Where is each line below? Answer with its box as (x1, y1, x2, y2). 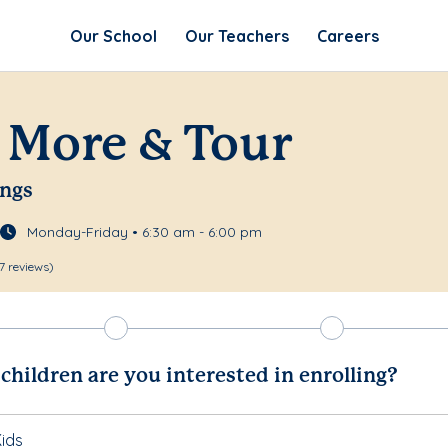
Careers (316, 25, 379, 46)
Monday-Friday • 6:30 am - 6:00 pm (27, 223, 262, 242)
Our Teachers (184, 25, 289, 46)
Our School (69, 25, 157, 46)
